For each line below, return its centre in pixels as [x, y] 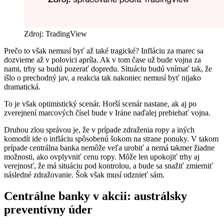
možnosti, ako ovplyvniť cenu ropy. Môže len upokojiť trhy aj [102, 156]
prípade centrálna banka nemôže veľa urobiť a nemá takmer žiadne [109, 147]
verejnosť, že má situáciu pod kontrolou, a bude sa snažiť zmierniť [108, 165]
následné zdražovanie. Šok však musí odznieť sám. [84, 174]
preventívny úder [48, 209]
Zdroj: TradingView [55, 33]
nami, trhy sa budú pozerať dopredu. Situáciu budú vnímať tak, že [108, 68]
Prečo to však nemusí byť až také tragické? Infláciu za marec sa [104, 50]
